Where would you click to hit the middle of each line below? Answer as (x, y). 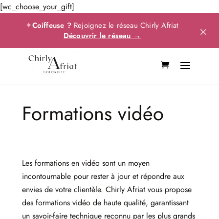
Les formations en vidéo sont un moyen (86, 163)
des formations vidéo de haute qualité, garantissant (105, 203)
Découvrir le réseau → (102, 36)
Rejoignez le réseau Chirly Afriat (125, 25)
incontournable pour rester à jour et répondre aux (103, 176)
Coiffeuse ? (52, 25)
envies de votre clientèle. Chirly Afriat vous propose (107, 190)
